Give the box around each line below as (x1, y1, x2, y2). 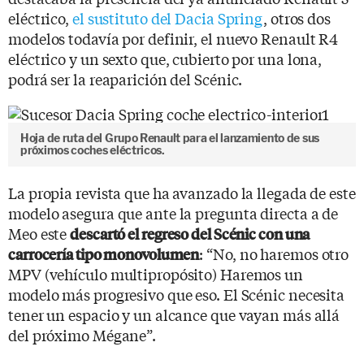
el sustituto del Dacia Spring (71, 6, 264, 28)
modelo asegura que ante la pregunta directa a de (8, 201, 339, 223)
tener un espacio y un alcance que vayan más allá (8, 303, 340, 325)
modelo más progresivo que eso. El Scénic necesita (8, 283, 345, 305)
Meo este (8, 222, 71, 244)
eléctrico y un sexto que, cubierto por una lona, (8, 47, 323, 69)
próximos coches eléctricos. (20, 143, 165, 157)
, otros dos (263, 6, 331, 28)
